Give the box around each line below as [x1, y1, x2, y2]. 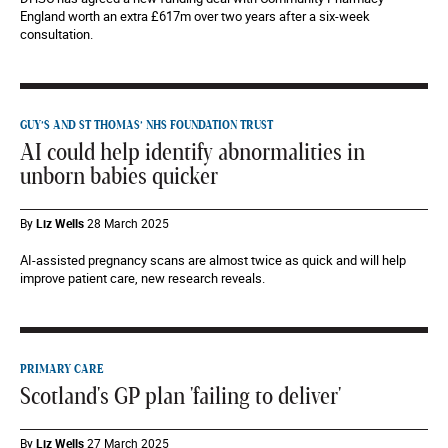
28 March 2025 [87, 215, 169, 231]
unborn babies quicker [20, 165, 218, 189]
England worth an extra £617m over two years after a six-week [20, 7, 370, 25]
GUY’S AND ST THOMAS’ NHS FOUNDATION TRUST [20, 119, 273, 131]
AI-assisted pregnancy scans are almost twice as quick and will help [20, 251, 406, 269]
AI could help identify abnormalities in [20, 141, 365, 165]
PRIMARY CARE [20, 363, 103, 375]
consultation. [20, 25, 93, 43]
